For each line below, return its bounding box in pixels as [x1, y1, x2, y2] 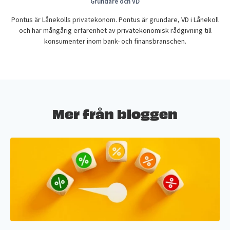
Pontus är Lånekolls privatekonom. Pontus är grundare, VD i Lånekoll [11, 15, 219, 25]
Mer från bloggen [52, 103, 178, 123]
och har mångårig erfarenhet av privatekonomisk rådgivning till [18, 26, 212, 35]
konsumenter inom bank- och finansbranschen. [44, 36, 186, 46]
